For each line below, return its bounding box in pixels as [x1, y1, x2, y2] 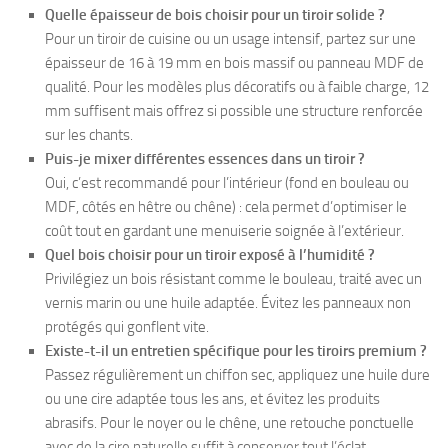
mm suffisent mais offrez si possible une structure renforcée [45, 102, 423, 121]
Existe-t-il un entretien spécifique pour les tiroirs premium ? [45, 342, 427, 361]
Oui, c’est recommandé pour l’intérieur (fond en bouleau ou [45, 174, 409, 193]
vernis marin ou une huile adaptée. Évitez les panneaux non [45, 294, 411, 313]
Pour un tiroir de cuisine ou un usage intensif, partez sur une [45, 30, 416, 49]
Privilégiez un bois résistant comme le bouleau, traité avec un [45, 270, 422, 289]
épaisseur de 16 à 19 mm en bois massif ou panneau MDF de [45, 54, 424, 73]
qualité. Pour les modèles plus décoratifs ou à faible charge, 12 [45, 78, 429, 97]
